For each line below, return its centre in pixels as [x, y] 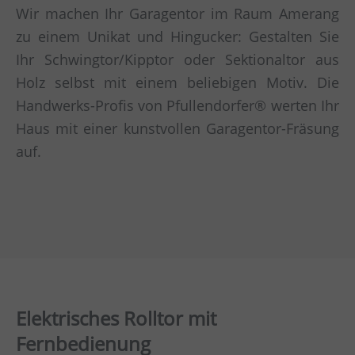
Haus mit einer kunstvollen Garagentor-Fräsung [177, 129]
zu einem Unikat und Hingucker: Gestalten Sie [177, 37]
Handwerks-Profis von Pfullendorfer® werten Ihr [177, 106]
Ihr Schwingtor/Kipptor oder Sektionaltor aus [177, 60]
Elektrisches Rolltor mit [116, 318]
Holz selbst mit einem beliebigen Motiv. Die [177, 83]
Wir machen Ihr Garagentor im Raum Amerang [177, 14]
